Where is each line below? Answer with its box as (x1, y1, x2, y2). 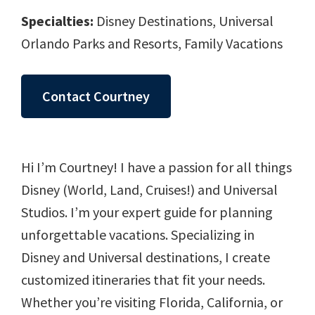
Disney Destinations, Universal (94, 12, 274, 30)
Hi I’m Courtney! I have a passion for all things (21, 158, 292, 176)
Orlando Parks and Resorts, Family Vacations (21, 34, 283, 53)
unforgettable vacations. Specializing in (21, 226, 255, 244)
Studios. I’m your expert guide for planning (21, 203, 273, 221)
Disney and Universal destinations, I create (21, 248, 270, 266)
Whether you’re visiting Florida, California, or (21, 293, 283, 311)
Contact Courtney (42, 87, 150, 105)
